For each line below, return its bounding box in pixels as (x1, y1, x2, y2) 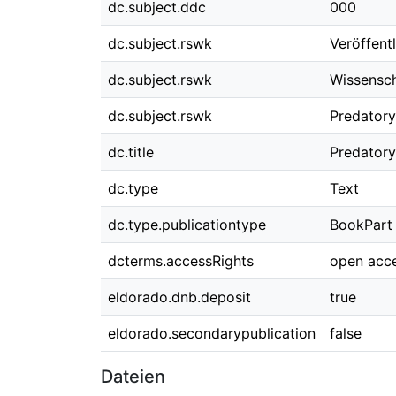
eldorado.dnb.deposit (108, 288, 251, 306)
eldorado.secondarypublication (108, 324, 316, 342)
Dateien (101, 366, 165, 387)
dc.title (108, 143, 154, 161)
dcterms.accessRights (108, 252, 254, 270)
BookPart (330, 216, 392, 233)
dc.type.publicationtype (108, 216, 266, 233)
